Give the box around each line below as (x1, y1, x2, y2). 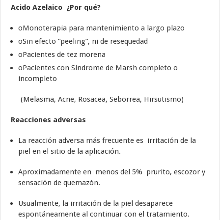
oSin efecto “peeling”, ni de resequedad (18, 37, 148, 46)
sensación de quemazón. (18, 178, 101, 188)
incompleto (18, 74, 57, 83)
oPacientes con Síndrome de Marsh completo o (18, 63, 178, 73)
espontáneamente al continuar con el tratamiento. (18, 210, 190, 219)
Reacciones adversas (11, 115, 86, 125)
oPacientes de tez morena (18, 50, 106, 59)
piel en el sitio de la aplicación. (18, 147, 121, 156)
